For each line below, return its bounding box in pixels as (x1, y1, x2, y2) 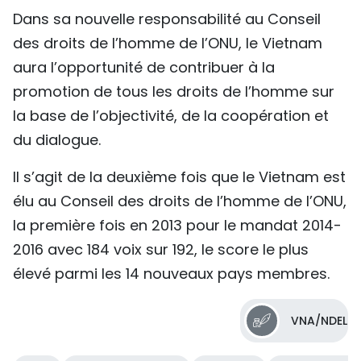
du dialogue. (13, 130, 101, 151)
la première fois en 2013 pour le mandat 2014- (13, 215, 342, 236)
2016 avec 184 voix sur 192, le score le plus (13, 239, 309, 260)
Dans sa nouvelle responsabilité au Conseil (13, 9, 321, 30)
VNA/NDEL (291, 313, 347, 330)
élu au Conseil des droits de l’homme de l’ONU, (13, 191, 346, 212)
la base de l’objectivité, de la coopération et (13, 106, 329, 127)
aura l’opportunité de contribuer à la (13, 57, 275, 78)
